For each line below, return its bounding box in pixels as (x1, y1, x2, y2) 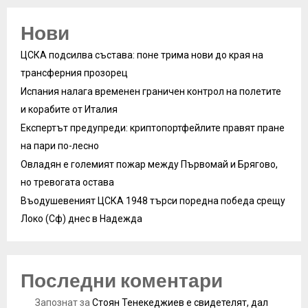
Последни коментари (21, 269, 223, 293)
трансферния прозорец (21, 67, 128, 79)
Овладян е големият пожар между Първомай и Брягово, (21, 159, 278, 170)
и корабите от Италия (21, 104, 118, 115)
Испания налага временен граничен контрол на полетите (21, 86, 281, 98)
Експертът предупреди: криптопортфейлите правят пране (21, 122, 285, 134)
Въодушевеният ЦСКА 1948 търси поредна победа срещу (21, 195, 285, 207)
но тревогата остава (21, 177, 114, 188)
